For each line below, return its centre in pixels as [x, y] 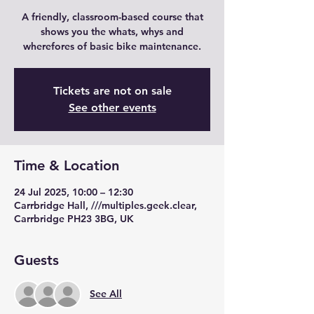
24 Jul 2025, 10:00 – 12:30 [74, 192]
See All [106, 294]
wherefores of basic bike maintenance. [112, 46]
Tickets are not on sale [112, 90]
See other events [112, 107]
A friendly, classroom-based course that [112, 16]
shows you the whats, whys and [112, 31]
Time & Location [67, 165]
